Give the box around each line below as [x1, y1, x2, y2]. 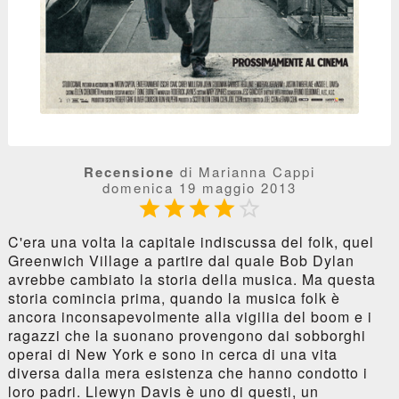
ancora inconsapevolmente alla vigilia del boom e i [7, 306, 372, 328]
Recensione [84, 162, 175, 183]
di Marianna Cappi [175, 162, 315, 182]
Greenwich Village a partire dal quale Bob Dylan [7, 250, 354, 272]
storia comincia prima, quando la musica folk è [7, 288, 340, 309]
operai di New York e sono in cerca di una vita [7, 344, 338, 365]
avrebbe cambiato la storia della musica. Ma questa [7, 269, 376, 290]
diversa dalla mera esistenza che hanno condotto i [7, 362, 368, 384]
